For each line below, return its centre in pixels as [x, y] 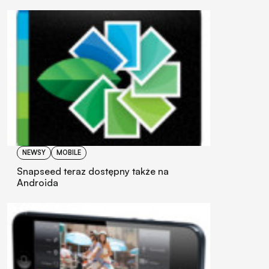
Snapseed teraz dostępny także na [93, 171]
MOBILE [69, 152]
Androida [38, 182]
